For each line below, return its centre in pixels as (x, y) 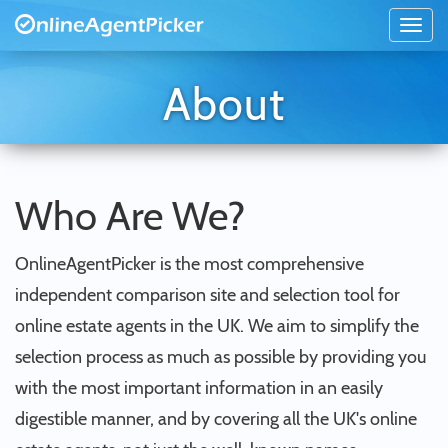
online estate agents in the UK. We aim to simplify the (217, 326)
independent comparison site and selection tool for (207, 295)
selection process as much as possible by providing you (220, 357)
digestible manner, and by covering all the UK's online (216, 419)
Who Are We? (130, 215)
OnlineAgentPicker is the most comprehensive (189, 264)
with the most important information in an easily (199, 388)
